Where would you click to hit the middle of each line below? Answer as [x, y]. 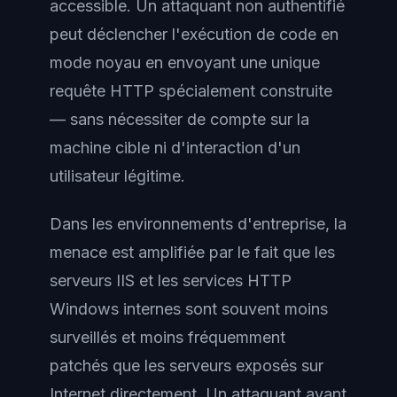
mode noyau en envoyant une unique [185, 62]
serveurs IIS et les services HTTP [171, 280]
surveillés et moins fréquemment [167, 337]
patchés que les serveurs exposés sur [187, 366]
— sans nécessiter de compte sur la [179, 119]
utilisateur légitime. [117, 175]
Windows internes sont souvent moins [189, 309]
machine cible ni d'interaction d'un [175, 147]
